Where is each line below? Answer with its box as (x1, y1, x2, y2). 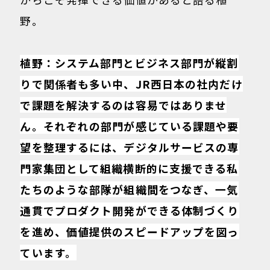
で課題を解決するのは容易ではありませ (20, 97, 227, 113)
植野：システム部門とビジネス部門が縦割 (20, 55, 239, 71)
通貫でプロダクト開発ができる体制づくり (20, 202, 239, 219)
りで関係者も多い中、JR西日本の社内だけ (20, 76, 243, 92)
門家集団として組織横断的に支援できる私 (20, 160, 239, 177)
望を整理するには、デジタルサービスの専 (20, 139, 239, 155)
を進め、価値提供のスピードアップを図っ (20, 224, 239, 240)
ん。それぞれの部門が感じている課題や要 (20, 118, 239, 134)
